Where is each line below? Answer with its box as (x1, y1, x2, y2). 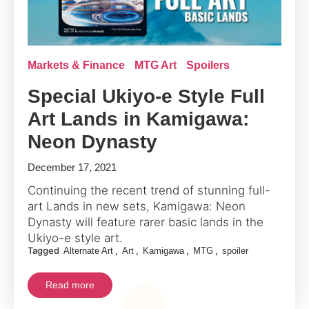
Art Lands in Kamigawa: (28, 108, 249, 130)
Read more (46, 279, 94, 291)
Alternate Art (63, 246, 113, 257)
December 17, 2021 (28, 161, 117, 174)
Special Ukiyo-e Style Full (28, 86, 265, 108)
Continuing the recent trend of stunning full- (28, 183, 270, 198)
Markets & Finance (28, 59, 125, 72)
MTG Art (134, 59, 177, 72)
